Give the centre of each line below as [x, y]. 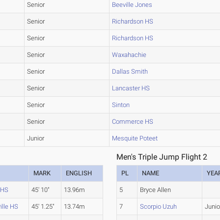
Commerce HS [133, 122]
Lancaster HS [131, 88]
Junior [36, 138]
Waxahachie [129, 55]
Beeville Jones [132, 5]
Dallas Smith [130, 72]
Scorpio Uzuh [159, 207]
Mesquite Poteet [135, 138]
